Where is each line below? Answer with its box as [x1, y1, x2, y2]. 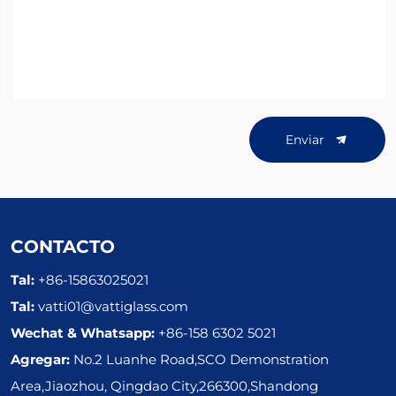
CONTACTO [11, 233, 115, 258]
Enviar [286, 130, 328, 148]
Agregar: [11, 350, 73, 369]
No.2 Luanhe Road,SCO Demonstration [73, 350, 329, 369]
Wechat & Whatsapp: [11, 324, 158, 342]
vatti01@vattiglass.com [38, 297, 188, 316]
